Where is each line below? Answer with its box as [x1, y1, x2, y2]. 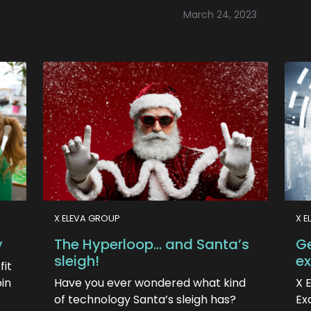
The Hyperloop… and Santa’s [54, 235, 249, 254]
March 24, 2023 [183, 8, 257, 22]
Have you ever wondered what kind [54, 275, 246, 291]
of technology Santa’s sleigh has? [54, 292, 236, 308]
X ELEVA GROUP [54, 212, 120, 224]
